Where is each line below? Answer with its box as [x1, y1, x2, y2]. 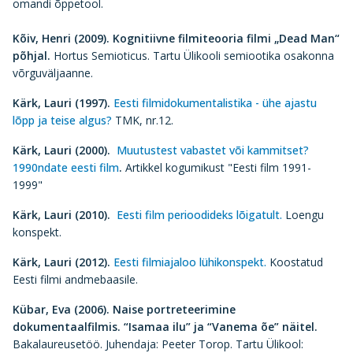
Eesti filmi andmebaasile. [13, 272, 138, 287]
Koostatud [266, 255, 323, 269]
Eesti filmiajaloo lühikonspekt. [113, 255, 266, 269]
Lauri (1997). [44, 95, 110, 110]
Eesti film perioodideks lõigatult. [110, 207, 285, 222]
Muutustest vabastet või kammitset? [113, 143, 309, 158]
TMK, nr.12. [115, 113, 173, 128]
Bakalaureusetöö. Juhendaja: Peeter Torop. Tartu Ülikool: [13, 336, 303, 351]
